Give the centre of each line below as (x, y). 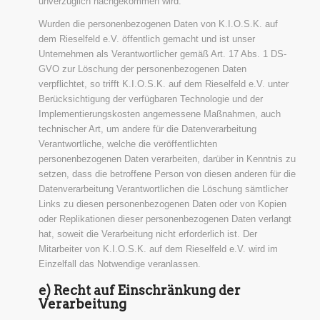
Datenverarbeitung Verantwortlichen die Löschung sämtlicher (163, 189)
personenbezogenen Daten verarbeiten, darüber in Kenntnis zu (167, 159)
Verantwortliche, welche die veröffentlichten (127, 144)
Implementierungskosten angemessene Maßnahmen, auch (159, 114)
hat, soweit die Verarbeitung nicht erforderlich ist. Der (147, 234)
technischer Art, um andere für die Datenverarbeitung (147, 129)
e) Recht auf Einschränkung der (139, 290)
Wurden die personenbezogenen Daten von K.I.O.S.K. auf (158, 24)
